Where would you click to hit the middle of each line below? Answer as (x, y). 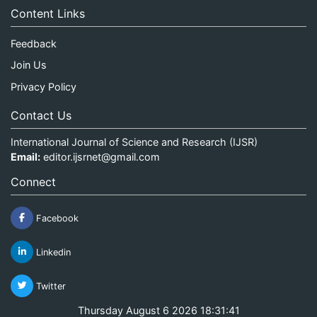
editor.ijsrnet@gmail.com (102, 156)
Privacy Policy (44, 86)
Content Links (48, 13)
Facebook (56, 218)
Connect (33, 181)
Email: (25, 156)
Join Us (29, 65)
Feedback (34, 43)
